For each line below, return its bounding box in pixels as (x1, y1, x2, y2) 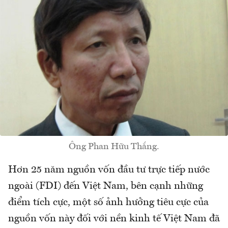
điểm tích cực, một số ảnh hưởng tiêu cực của (8, 197, 209, 208)
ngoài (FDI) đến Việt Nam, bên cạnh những (8, 181, 203, 191)
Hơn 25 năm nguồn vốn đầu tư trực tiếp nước (8, 164, 210, 175)
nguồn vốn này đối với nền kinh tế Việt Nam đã (8, 213, 220, 224)
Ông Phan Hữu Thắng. (69, 141, 159, 151)
